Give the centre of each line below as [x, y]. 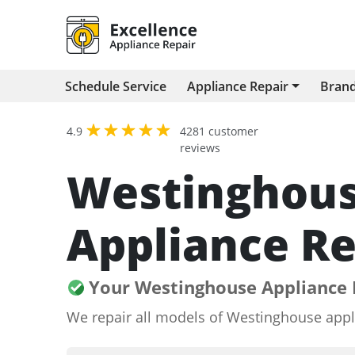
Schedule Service [116, 86]
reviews [200, 148]
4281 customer [219, 131]
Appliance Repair [238, 86]
